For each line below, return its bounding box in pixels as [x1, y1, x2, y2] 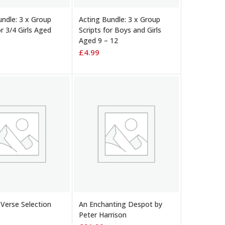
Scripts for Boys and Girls [79, 25, 161, 35]
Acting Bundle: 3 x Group [79, 14, 160, 24]
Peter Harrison [79, 210, 127, 220]
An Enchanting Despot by [79, 199, 162, 209]
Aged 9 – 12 [79, 35, 118, 45]
